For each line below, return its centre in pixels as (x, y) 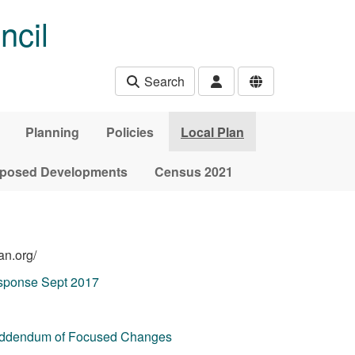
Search (163, 81)
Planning (52, 132)
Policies (130, 132)
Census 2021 (193, 171)
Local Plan (212, 132)
